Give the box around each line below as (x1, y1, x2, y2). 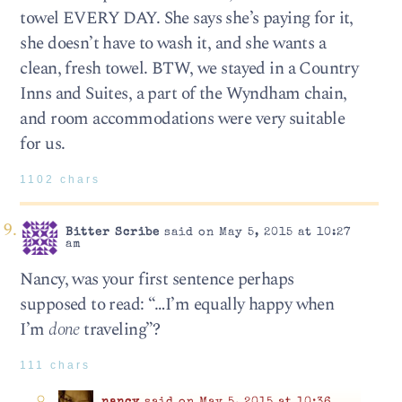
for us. (20, 131, 66, 158)
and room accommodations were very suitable (20, 106, 345, 133)
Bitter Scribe (65, 226, 160, 239)
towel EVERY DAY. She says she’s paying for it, (20, 5, 354, 32)
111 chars (20, 360, 92, 371)
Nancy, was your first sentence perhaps (20, 267, 294, 293)
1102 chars (20, 174, 101, 186)
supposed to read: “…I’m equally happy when (20, 292, 335, 319)
